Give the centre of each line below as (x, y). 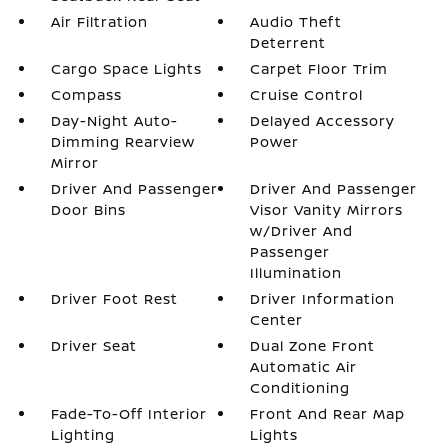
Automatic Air (304, 366)
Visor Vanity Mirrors (327, 209)
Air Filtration (99, 21)
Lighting (82, 434)
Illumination (296, 272)
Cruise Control (307, 94)
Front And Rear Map (328, 413)
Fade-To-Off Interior (128, 413)
